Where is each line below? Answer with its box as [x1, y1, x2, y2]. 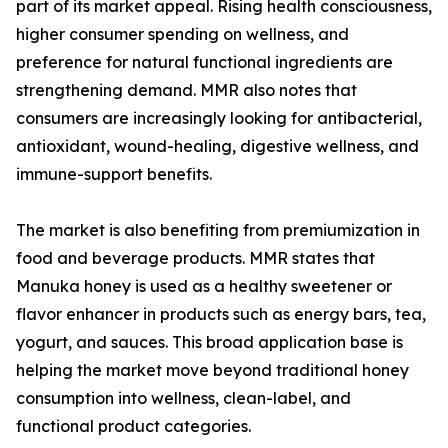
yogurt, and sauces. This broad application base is [16, 332, 403, 353]
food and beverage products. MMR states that [16, 248, 375, 269]
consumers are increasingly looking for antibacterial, [16, 108, 422, 129]
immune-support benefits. [16, 164, 212, 185]
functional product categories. [16, 416, 251, 437]
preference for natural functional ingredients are [16, 52, 393, 73]
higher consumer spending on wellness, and [16, 24, 349, 45]
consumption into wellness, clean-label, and [16, 388, 351, 409]
